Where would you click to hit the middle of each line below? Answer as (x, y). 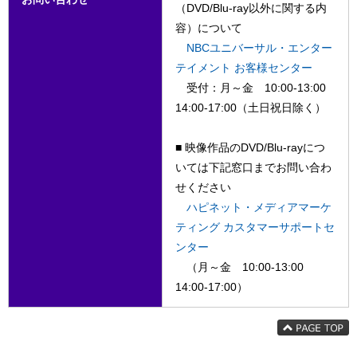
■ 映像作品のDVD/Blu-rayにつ (250, 147)
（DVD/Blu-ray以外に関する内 (251, 8)
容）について (209, 28)
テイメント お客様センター (244, 68)
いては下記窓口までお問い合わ (253, 167)
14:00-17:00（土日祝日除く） (251, 108)
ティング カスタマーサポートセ (255, 227)
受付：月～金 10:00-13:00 (251, 88)
